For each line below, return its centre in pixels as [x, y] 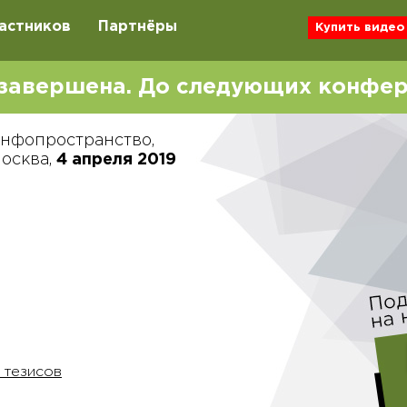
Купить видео [360, 27]
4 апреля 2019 [116, 160]
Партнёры [138, 27]
